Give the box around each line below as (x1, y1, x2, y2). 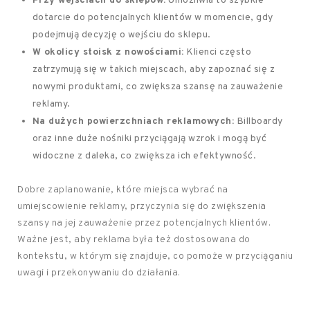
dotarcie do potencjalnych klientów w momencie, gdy (32, 12, 273, 24)
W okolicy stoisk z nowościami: (32, 46, 184, 58)
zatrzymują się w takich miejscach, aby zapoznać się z (32, 64, 275, 75)
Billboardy (234, 116, 283, 127)
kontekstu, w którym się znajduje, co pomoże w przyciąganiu (17, 250, 293, 262)
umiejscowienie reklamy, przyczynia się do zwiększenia (17, 201, 266, 212)
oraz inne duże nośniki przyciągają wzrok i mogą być (32, 133, 267, 145)
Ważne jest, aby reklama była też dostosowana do (17, 234, 250, 246)
